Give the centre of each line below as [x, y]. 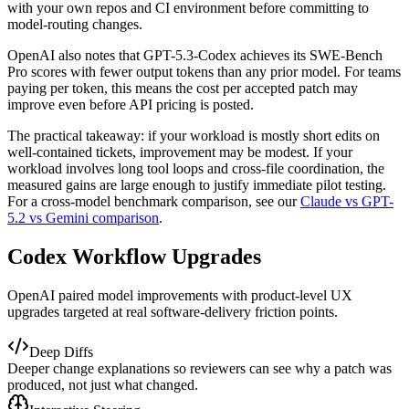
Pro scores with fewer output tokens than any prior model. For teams [204, 72]
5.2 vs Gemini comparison [83, 218]
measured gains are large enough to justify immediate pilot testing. [197, 185]
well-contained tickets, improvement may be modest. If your [180, 152]
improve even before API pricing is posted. [131, 105]
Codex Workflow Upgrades [134, 256]
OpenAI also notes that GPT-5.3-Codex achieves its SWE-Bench [195, 56]
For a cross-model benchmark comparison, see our [152, 202]
